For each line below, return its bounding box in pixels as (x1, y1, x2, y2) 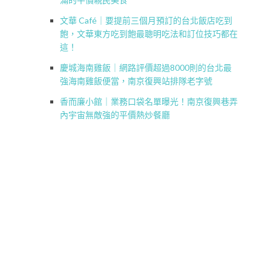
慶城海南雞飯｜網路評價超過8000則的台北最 (60, 62, 232, 73)
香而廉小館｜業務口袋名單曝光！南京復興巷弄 (60, 96, 238, 107)
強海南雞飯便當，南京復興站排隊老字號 (60, 76, 212, 87)
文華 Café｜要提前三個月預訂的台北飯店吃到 (60, 15, 232, 26)
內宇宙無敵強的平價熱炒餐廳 (60, 109, 170, 120)
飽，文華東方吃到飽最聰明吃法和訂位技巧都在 (60, 28, 238, 39)
